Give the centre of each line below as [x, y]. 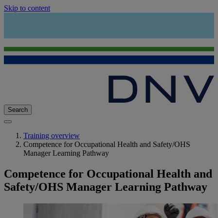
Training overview [52, 136]
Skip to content [27, 8]
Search [18, 110]
